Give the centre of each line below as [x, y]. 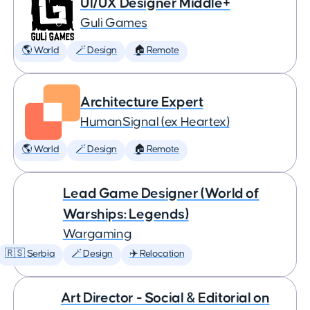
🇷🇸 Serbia [30, 254]
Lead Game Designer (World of [161, 193]
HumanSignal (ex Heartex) [155, 122]
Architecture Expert [142, 102]
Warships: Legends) [126, 214]
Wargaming [97, 234]
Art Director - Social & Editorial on [165, 298]
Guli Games [114, 23]
